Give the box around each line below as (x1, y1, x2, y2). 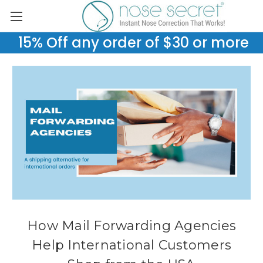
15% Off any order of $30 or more (11, 33, 252, 52)
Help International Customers (32, 237, 231, 254)
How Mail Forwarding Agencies (27, 218, 236, 234)
